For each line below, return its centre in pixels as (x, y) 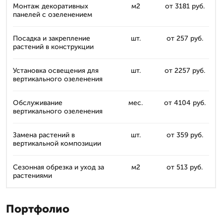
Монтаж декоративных (51, 6)
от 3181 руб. (185, 6)
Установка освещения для (56, 71)
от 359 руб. (185, 135)
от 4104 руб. (185, 103)
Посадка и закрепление (52, 38)
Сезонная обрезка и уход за (58, 167)
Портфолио (38, 209)
